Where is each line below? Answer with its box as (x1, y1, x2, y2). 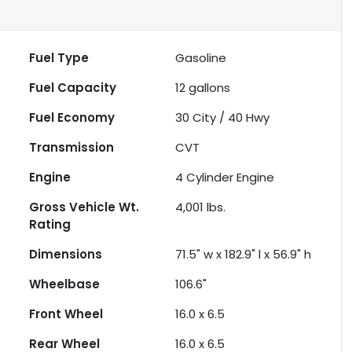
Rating (29, 216, 71, 233)
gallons (185, 79, 231, 97)
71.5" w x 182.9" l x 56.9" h (175, 246, 312, 263)
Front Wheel (29, 306, 104, 323)
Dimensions (29, 246, 103, 263)
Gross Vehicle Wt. (29, 199, 140, 216)
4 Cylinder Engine (175, 169, 275, 186)
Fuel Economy (29, 109, 115, 126)
